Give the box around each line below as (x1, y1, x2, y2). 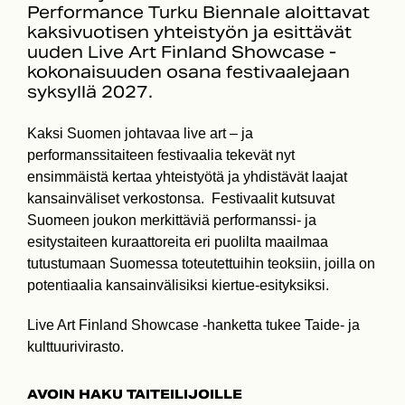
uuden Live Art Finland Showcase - (27, 42, 336, 63)
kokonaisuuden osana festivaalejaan (27, 61, 350, 83)
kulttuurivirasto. (27, 338, 124, 354)
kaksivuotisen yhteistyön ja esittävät (27, 22, 352, 43)
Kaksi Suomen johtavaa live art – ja (27, 125, 253, 141)
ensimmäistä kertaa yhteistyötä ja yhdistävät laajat (27, 168, 347, 184)
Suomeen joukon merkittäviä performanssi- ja (27, 212, 316, 228)
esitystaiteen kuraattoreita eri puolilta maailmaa (27, 233, 328, 250)
